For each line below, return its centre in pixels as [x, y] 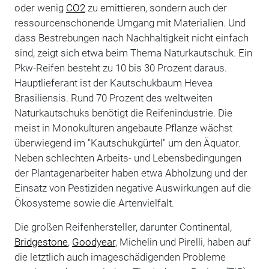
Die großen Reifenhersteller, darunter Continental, [123, 227]
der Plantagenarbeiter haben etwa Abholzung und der [131, 173]
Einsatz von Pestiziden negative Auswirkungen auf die [132, 188]
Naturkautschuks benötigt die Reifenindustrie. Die [123, 113]
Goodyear [93, 242]
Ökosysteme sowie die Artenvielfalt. [94, 203]
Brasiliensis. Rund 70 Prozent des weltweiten [113, 98]
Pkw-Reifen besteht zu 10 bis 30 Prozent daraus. [120, 68]
